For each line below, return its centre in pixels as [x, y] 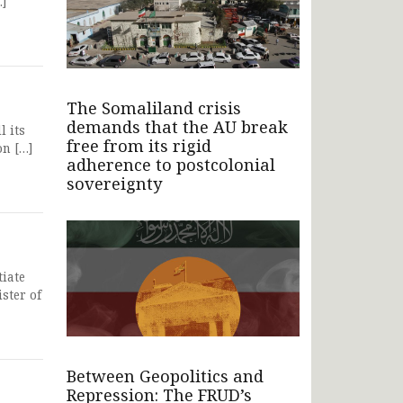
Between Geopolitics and [165, 376]
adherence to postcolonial [171, 164]
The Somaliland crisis [154, 107]
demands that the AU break [177, 126]
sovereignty [114, 183]
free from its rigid [139, 145]
